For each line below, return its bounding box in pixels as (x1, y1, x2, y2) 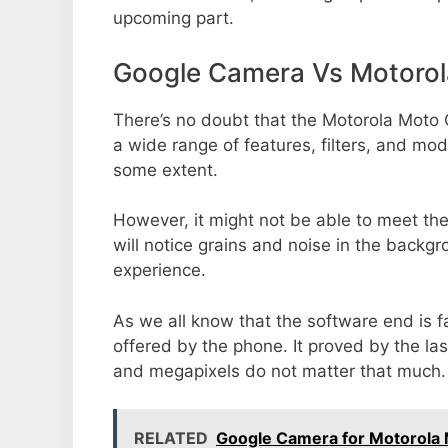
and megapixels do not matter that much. (113, 360, 446, 381)
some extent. (113, 159, 218, 180)
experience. (113, 260, 206, 281)
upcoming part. (113, 8, 234, 29)
